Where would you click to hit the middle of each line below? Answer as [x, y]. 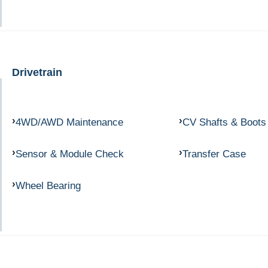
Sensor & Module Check [70, 154]
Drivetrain [37, 72]
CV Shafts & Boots [224, 122]
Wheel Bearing [48, 185]
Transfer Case [214, 154]
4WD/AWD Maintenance [69, 122]
